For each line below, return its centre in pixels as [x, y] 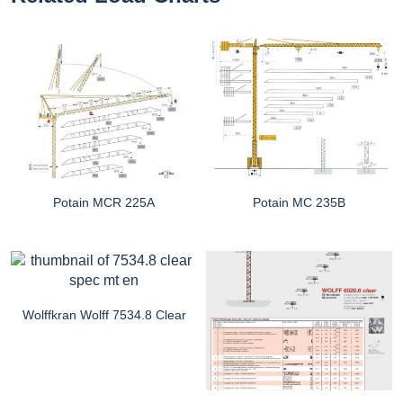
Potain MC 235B [299, 202]
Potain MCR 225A [104, 202]
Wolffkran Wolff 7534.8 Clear [104, 315]
